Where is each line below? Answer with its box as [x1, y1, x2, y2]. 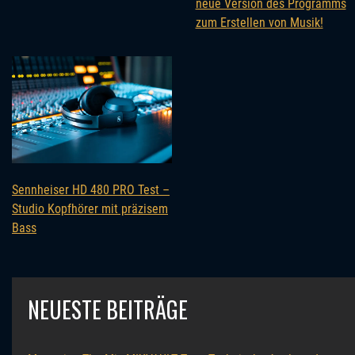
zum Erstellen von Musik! [195, 15, 323, 31]
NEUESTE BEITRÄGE [28, 292, 188, 326]
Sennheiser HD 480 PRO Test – [12, 181, 170, 197]
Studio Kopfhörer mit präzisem [12, 200, 168, 216]
